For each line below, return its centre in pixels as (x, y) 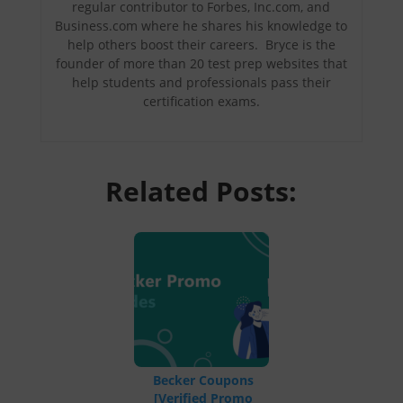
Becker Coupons (203, 380)
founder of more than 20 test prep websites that (201, 63)
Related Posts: (201, 191)
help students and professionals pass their (201, 82)
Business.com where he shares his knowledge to (201, 25)
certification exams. (201, 101)
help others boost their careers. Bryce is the (201, 44)
